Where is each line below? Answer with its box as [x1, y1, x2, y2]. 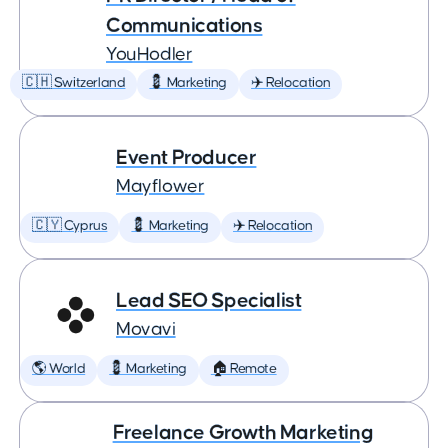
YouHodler [106, 45, 193, 64]
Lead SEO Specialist [116, 290, 302, 311]
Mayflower [116, 177, 205, 196]
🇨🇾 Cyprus [32, 219, 108, 233]
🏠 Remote [210, 362, 277, 376]
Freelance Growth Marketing [112, 422, 374, 443]
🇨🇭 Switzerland [22, 76, 126, 90]
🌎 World [32, 362, 86, 376]
